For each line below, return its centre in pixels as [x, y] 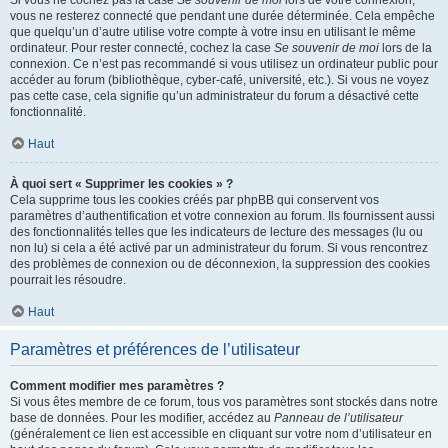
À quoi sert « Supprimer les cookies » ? [121, 184]
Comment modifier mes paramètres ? [117, 386]
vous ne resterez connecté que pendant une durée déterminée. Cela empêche [222, 16]
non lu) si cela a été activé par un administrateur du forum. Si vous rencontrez [219, 248]
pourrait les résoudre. [68, 280]
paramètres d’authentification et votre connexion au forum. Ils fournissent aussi [222, 216]
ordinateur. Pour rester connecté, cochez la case [142, 48]
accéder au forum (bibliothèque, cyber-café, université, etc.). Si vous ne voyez [219, 80]
